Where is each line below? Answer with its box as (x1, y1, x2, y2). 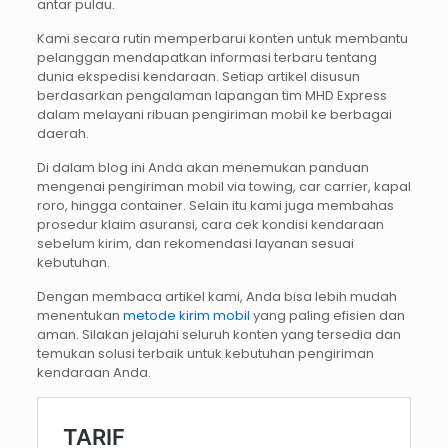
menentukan (36, 306, 123, 326)
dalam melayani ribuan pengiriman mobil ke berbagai (36, 105, 392, 125)
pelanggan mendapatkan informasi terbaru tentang (36, 48, 377, 68)
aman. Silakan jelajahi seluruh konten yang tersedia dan (36, 325, 401, 345)
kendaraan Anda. (36, 363, 151, 383)
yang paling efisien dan (249, 306, 405, 326)
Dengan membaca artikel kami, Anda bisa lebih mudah (36, 287, 397, 307)
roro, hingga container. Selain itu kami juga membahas (36, 196, 394, 216)
